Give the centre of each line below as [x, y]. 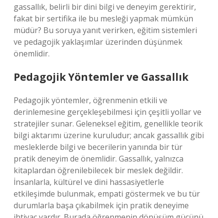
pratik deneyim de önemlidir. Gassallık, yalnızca [99, 159]
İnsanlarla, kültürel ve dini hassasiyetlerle [89, 182]
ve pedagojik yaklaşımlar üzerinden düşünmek [98, 42]
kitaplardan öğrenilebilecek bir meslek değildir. [98, 170]
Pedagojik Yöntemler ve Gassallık [101, 77]
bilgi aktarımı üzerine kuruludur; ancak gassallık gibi [109, 135]
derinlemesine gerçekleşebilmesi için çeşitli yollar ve [108, 112]
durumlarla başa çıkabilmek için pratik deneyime [101, 205]
